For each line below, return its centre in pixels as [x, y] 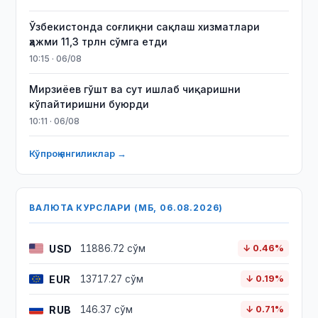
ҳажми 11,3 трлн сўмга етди [99, 42]
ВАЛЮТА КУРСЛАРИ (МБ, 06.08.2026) [126, 208]
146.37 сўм [107, 309]
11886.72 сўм [113, 248]
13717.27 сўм [112, 279]
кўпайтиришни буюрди [89, 104]
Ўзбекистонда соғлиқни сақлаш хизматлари [145, 27]
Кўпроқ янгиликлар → [78, 153]
